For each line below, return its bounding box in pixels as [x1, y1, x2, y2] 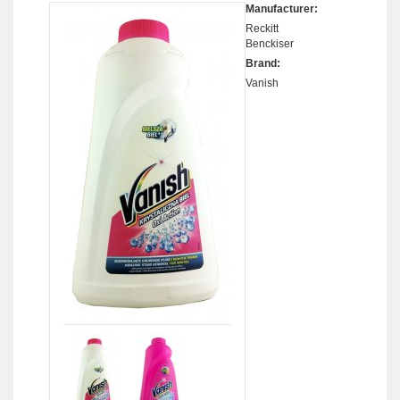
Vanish [246, 77, 279, 90]
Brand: [246, 57, 280, 71]
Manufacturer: [246, 3, 318, 16]
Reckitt [246, 22, 279, 36]
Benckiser [246, 37, 294, 51]
